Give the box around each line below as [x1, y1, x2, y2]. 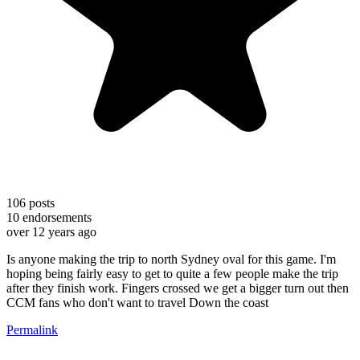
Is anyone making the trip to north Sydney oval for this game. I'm [6, 252, 336, 266]
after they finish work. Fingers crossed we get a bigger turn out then [6, 280, 349, 295]
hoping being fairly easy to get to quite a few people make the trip [6, 266, 338, 280]
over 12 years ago [6, 224, 96, 239]
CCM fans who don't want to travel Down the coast [6, 295, 268, 309]
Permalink [6, 322, 58, 337]
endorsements [19, 210, 92, 224]
